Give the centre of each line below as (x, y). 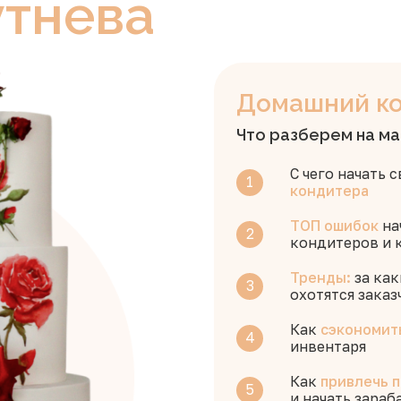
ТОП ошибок (336, 225)
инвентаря (328, 346)
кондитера (329, 190)
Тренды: (320, 277)
